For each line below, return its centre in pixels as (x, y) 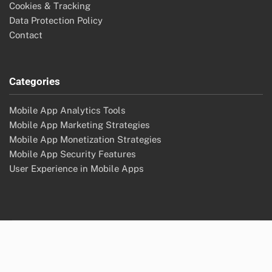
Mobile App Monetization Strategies (85, 139)
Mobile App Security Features (73, 154)
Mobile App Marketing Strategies (80, 124)
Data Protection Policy (56, 20)
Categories (35, 81)
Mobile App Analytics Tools (67, 110)
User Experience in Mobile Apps (76, 168)
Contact (26, 35)
